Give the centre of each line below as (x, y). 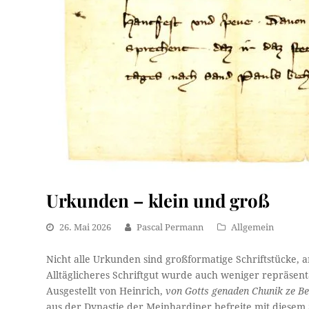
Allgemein (253, 227)
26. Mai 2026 (86, 227)
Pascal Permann (170, 227)
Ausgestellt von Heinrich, (106, 291)
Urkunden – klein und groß (158, 200)
